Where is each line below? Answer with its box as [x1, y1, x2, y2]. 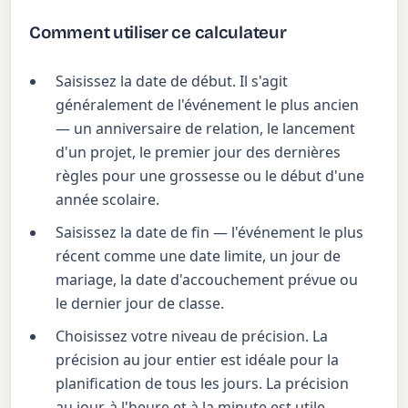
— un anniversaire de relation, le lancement [56, 118, 356, 139]
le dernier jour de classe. [56, 293, 225, 314]
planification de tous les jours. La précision [56, 373, 350, 394]
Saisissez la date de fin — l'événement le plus [56, 222, 364, 243]
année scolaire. [56, 189, 160, 210]
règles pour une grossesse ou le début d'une [56, 166, 365, 187]
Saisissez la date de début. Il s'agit [56, 71, 289, 92]
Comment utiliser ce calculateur [29, 22, 287, 44]
